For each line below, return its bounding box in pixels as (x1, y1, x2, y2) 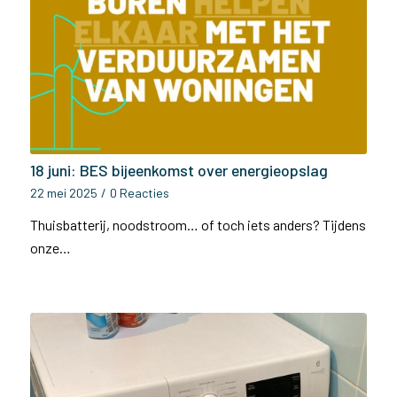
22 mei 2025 (29, 185, 97, 200)
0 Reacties (109, 185, 169, 200)
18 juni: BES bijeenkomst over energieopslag (29, 160, 328, 180)
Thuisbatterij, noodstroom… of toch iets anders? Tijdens (29, 216, 366, 233)
